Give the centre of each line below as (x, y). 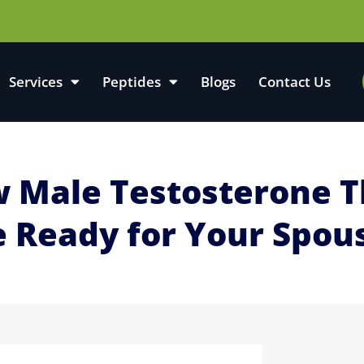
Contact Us (294, 81)
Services (35, 81)
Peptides (131, 81)
